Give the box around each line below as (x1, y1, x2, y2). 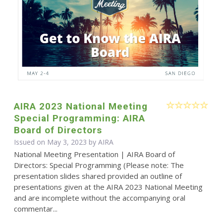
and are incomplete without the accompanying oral (13, 193, 185, 203)
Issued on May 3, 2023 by (13, 137, 98, 147)
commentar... (13, 204, 57, 214)
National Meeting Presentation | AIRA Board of (13, 149, 175, 160)
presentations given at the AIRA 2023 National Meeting (13, 182, 203, 192)
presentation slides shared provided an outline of (13, 171, 182, 181)
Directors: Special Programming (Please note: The (13, 160, 184, 170)
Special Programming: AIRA (13, 112, 145, 124)
